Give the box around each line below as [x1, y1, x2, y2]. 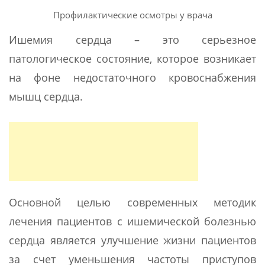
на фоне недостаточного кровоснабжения [9, 70, 256, 85]
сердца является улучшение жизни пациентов [9, 232, 256, 247]
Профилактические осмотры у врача [53, 8, 212, 21]
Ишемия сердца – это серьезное [9, 32, 256, 47]
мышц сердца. [9, 89, 83, 104]
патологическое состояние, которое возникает [9, 51, 256, 66]
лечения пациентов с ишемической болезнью [9, 214, 256, 228]
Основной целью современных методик [9, 195, 256, 209]
